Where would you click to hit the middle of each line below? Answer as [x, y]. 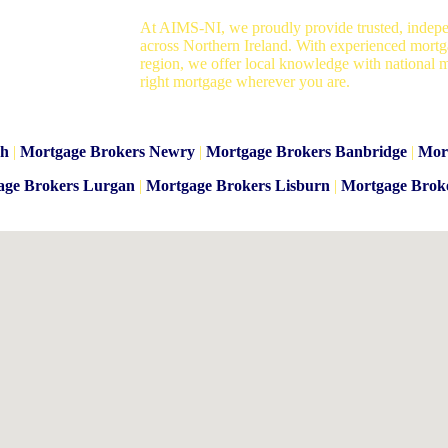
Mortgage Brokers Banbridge [306, 152]
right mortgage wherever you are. [245, 82]
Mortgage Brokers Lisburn [237, 186]
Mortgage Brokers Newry [107, 152]
